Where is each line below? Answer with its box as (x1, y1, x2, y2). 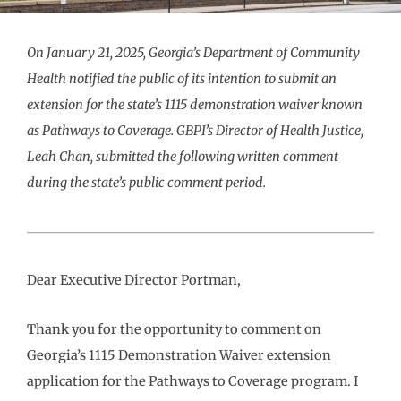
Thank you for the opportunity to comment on (27, 320, 321, 337)
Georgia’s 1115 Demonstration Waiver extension (27, 346, 331, 363)
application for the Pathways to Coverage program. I (27, 372, 358, 389)
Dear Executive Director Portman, (27, 272, 241, 289)
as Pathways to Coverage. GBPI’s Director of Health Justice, (27, 123, 363, 139)
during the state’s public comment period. (27, 175, 269, 191)
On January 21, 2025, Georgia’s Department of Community (27, 45, 360, 61)
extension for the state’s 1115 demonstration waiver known (27, 97, 363, 113)
